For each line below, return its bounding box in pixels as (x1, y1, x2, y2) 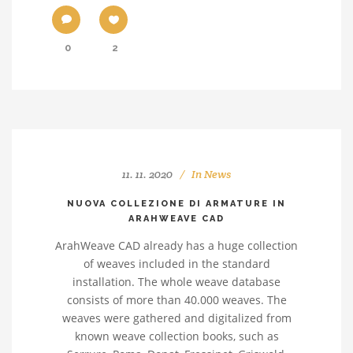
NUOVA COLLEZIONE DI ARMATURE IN (67, 199, 286, 209)
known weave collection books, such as (74, 329, 279, 344)
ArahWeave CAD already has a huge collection (55, 238, 298, 253)
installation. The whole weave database (72, 274, 281, 289)
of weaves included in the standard (83, 256, 270, 271)
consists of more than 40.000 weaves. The (66, 292, 287, 307)
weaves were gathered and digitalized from (61, 310, 292, 325)
